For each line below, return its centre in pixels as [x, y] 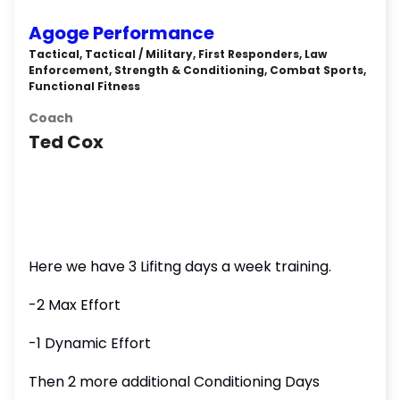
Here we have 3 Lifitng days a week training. [180, 267]
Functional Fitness [84, 86]
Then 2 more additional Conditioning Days [174, 382]
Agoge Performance [121, 33]
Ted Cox [66, 142]
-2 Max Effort [75, 305]
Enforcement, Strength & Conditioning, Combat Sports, [197, 70]
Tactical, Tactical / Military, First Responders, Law [178, 54]
